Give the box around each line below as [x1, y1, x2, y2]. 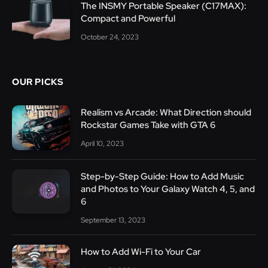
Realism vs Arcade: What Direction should [81, 106, 251, 118]
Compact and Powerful [81, 13, 175, 25]
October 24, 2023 [81, 32, 139, 42]
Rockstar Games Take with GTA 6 [81, 118, 215, 131]
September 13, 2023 [81, 215, 145, 225]
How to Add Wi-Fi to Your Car [81, 245, 201, 258]
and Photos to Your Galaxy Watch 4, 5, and [81, 182, 255, 195]
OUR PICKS [12, 75, 63, 88]
